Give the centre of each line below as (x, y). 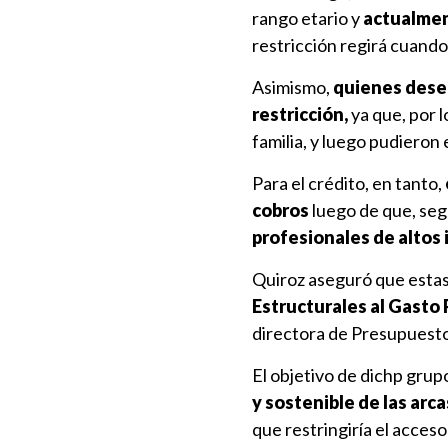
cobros (280, 210)
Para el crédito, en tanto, (348, 183)
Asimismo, (292, 87)
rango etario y (306, 18)
